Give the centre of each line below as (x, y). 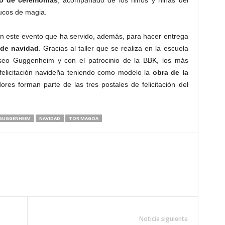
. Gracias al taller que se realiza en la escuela (113, 48)
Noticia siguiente (163, 219)
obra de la (170, 72)
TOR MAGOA (83, 118)
